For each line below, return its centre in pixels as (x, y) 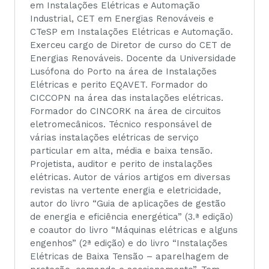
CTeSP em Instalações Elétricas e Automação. (131, 32)
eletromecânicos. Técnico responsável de (121, 124)
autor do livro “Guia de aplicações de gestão (128, 203)
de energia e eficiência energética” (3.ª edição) (131, 216)
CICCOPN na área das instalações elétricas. (127, 98)
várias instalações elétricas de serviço (114, 137)
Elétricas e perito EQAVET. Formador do (119, 84)
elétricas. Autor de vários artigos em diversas (130, 177)
